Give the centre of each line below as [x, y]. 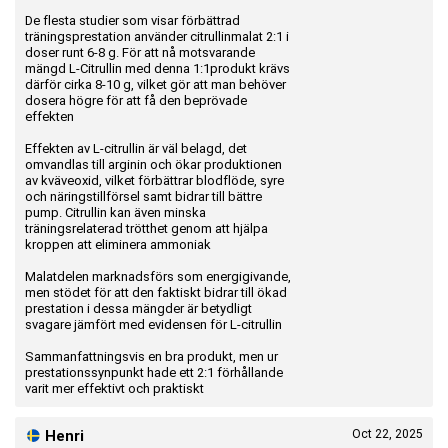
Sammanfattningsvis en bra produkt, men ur [151, 356]
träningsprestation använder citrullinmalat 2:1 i [157, 36]
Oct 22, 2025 [387, 433]
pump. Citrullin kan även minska [115, 212]
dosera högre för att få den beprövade [136, 100]
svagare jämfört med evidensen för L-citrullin [153, 324]
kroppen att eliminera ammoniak [118, 244]
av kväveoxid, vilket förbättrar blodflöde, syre [154, 180]
